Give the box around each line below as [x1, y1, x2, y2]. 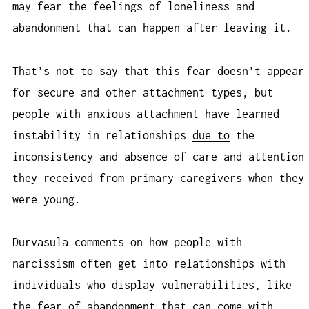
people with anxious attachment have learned [12, 107, 279, 120]
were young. [12, 192, 81, 206]
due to [192, 128, 230, 141]
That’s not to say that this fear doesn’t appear [12, 64, 304, 77]
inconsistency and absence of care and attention [12, 150, 304, 163]
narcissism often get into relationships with [12, 257, 286, 270]
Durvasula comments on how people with [12, 236, 242, 249]
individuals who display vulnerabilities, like [12, 279, 292, 292]
